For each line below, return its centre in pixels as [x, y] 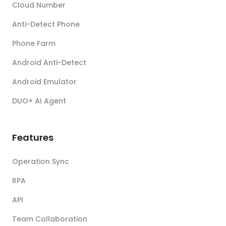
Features [33, 137]
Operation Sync [41, 161]
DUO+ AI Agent [39, 101]
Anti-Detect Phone [46, 24]
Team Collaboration [50, 219]
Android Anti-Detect [49, 63]
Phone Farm [34, 43]
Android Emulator [44, 82]
